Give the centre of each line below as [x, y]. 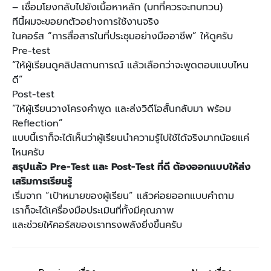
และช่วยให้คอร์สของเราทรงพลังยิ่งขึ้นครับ [97, 225]
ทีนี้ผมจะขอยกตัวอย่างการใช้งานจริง [86, 22]
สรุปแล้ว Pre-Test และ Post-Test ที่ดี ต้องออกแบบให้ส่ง [131, 167]
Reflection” [38, 124]
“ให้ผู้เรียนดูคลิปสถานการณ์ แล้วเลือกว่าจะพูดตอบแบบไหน [130, 66]
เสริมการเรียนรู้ [42, 182]
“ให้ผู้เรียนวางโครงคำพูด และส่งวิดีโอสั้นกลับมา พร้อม [122, 109]
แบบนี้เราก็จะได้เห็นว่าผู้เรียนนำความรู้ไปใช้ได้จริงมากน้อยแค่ [131, 138]
